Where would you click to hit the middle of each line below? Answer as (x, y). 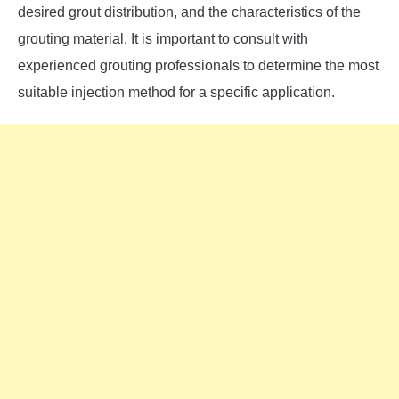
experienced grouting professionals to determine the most (198, 65)
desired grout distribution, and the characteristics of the (189, 12)
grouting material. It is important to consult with (163, 38)
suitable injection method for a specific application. (176, 92)
